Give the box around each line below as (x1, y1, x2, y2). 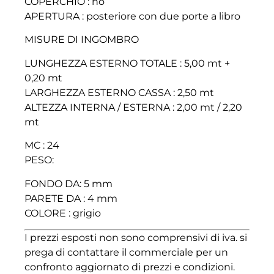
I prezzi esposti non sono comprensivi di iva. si (24, 231, 247, 243)
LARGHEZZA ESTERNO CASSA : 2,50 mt (24, 86, 214, 98)
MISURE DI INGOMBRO (24, 34, 139, 46)
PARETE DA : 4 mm (24, 192, 117, 204)
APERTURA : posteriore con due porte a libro (24, 10, 240, 22)
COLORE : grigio (24, 207, 101, 219)
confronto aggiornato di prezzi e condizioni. (24, 261, 235, 273)
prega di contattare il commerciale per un (24, 246, 228, 258)
